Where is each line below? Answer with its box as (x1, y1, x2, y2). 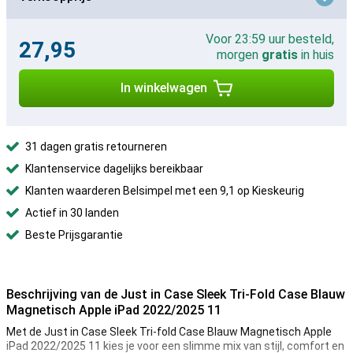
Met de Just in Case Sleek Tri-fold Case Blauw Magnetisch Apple (6, 325, 332, 338)
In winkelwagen (121, 80, 207, 95)
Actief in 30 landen (25, 206, 119, 219)
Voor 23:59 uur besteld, (206, 32, 334, 46)
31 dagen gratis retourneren (25, 140, 167, 153)
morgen (217, 47, 262, 62)
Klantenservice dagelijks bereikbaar (25, 162, 203, 175)
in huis (298, 47, 334, 62)
